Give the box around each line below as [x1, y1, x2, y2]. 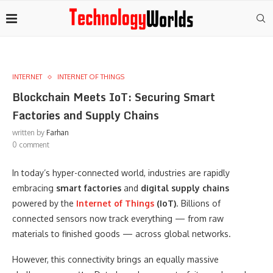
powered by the [12, 198, 76, 208]
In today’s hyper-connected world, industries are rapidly [12, 168, 230, 178]
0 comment [12, 140, 49, 149]
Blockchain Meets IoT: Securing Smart [12, 88, 215, 106]
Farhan [46, 128, 69, 137]
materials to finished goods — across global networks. [12, 229, 231, 239]
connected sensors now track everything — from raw [12, 213, 224, 224]
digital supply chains [141, 183, 229, 193]
